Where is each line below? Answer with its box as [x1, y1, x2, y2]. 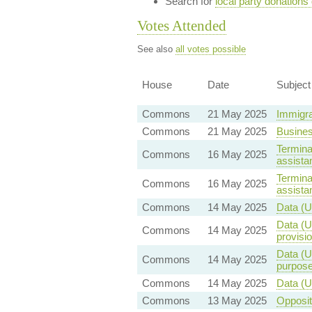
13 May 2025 [207, 294, 267, 306]
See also [136, 44, 175, 55]
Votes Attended [136, 17, 226, 34]
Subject [276, 78, 311, 91]
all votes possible [175, 44, 246, 55]
